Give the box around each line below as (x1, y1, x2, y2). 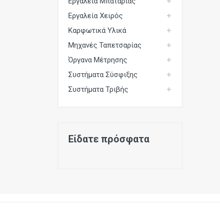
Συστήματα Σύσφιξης (68, 70, 137, 79)
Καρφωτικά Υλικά (68, 26, 126, 35)
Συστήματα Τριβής (68, 85, 128, 94)
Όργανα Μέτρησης (68, 55, 127, 64)
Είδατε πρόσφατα (68, 133, 149, 145)
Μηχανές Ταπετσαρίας (68, 41, 141, 50)
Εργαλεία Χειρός (68, 11, 123, 20)
